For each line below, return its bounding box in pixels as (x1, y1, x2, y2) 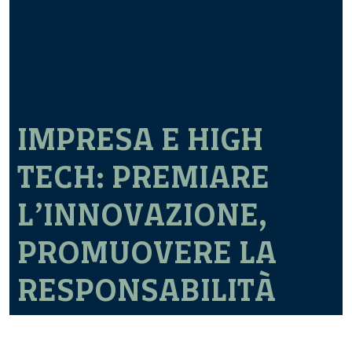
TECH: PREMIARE (17, 158, 269, 196)
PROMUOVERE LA (17, 233, 277, 272)
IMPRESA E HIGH (17, 120, 263, 159)
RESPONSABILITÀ (17, 271, 275, 310)
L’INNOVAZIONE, (17, 196, 268, 234)
